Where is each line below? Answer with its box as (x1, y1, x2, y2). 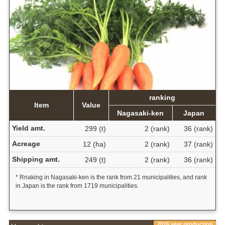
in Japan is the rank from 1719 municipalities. (15, 182, 139, 189)
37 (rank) (183, 140, 213, 148)
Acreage (12, 139, 40, 148)
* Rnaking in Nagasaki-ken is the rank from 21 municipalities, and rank (15, 173, 207, 181)
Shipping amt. (12, 155, 60, 163)
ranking (149, 93, 175, 101)
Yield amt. (12, 124, 45, 132)
